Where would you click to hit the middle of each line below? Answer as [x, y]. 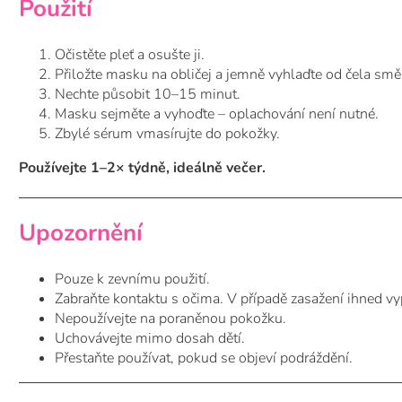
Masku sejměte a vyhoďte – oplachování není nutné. [217, 114]
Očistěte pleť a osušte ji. [130, 54]
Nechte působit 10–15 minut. [148, 94]
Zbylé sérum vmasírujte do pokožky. [167, 133]
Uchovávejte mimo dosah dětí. [150, 338]
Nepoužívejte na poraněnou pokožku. [170, 318]
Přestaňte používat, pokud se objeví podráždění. [204, 358]
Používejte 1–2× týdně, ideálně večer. [142, 167]
